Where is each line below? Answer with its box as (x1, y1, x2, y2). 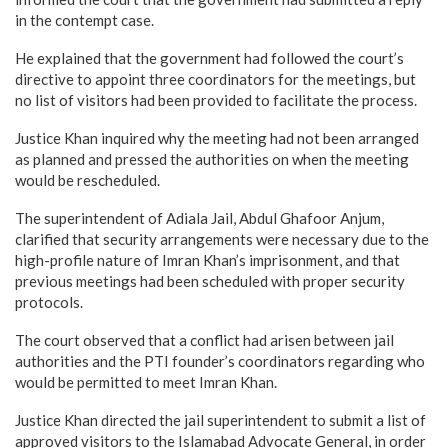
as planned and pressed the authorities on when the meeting (15, 149, 409, 168)
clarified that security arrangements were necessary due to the (15, 229, 429, 248)
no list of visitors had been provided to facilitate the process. (15, 90, 417, 109)
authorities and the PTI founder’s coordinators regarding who (15, 351, 425, 370)
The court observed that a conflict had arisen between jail (15, 330, 394, 349)
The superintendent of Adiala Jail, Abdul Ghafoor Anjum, (15, 208, 384, 227)
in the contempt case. (15, 10, 154, 29)
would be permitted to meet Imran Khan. (15, 372, 277, 391)
